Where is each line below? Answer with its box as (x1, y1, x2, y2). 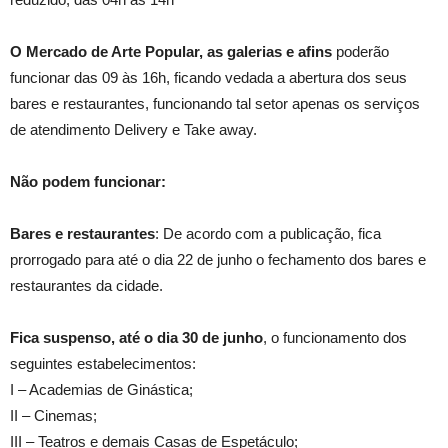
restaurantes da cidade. (10, 277, 163, 294)
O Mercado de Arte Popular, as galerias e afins (10, 43, 336, 60)
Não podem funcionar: (10, 173, 166, 190)
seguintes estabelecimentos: (10, 355, 196, 372)
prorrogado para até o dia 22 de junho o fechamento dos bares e (10, 251, 426, 268)
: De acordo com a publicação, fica (155, 225, 381, 242)
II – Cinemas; (10, 407, 97, 424)
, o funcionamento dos (263, 329, 407, 346)
